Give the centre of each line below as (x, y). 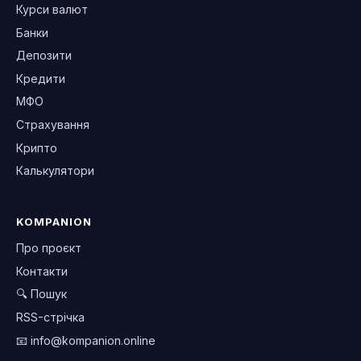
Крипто (37, 147)
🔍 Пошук (41, 294)
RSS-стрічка (50, 317)
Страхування (53, 125)
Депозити (44, 56)
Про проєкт (49, 248)
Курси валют (52, 10)
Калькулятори (55, 171)
